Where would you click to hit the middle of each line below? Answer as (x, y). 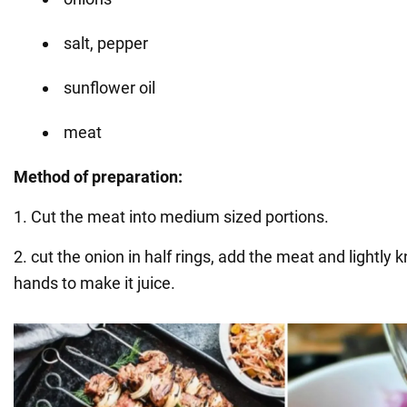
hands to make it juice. (94, 283)
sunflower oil (109, 88)
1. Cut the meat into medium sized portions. (171, 217)
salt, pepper (106, 44)
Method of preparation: (98, 177)
